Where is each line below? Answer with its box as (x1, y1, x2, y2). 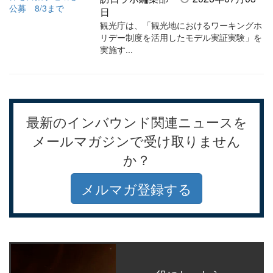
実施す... (100, 43, 133, 56)
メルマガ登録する (81, 179, 192, 199)
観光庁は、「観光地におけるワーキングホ (100, 19, 263, 32)
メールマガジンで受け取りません (32, 131, 241, 151)
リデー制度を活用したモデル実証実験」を (100, 31, 263, 44)
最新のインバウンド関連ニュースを (26, 112, 247, 132)
